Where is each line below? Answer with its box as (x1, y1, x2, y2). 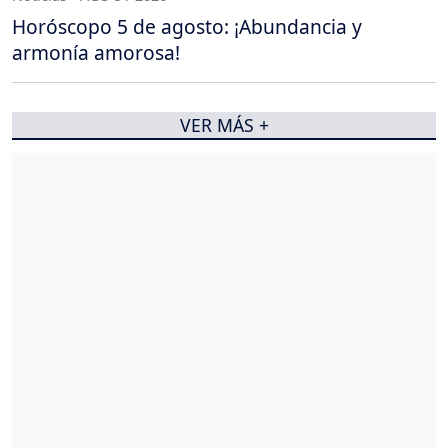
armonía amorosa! (12, 39, 180, 67)
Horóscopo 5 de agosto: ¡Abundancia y (12, 13, 362, 41)
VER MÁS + (179, 113, 269, 138)
